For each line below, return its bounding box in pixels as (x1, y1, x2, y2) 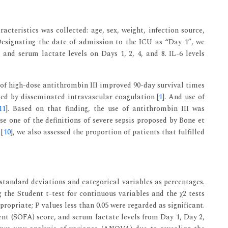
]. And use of (162, 91, 205, 102)
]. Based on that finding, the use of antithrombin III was (6, 103, 205, 114)
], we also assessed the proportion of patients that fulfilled (10, 126, 205, 137)
